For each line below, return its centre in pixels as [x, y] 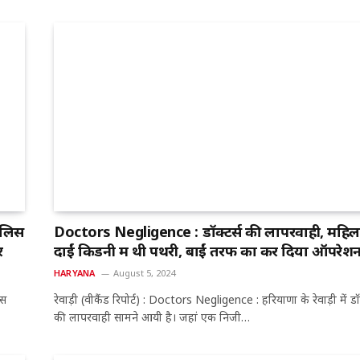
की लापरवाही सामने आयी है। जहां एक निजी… [152, 317]
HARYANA [75, 272]
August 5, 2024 [144, 272]
